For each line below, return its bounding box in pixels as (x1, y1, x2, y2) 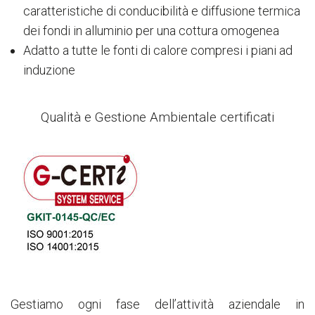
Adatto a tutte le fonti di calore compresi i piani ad (22, 42, 292, 58)
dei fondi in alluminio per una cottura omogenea (22, 22, 279, 38)
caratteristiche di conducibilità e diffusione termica (22, 3, 300, 18)
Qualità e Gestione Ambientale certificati (41, 108, 274, 125)
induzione (22, 62, 75, 77)
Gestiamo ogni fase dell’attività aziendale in (11, 296, 304, 311)
